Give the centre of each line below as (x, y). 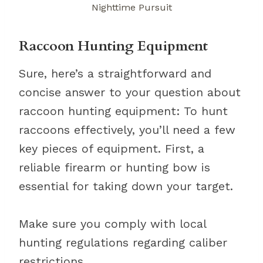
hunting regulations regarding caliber (123, 242)
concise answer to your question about (130, 92)
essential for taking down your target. (126, 186)
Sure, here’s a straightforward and (115, 73)
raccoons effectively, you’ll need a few (127, 130)
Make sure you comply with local (112, 224)
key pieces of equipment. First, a (112, 149)
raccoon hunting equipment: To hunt (123, 111)
